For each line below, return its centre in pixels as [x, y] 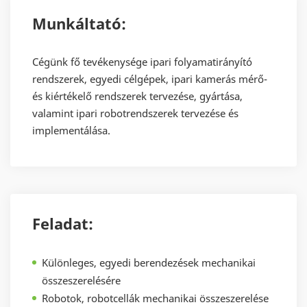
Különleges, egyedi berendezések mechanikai [149, 263]
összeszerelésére [81, 281]
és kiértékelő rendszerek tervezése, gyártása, [137, 96]
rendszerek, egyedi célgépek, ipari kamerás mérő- [150, 79]
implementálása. [71, 131]
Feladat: [63, 224]
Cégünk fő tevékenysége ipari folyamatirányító [142, 62]
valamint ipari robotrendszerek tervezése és [135, 113]
